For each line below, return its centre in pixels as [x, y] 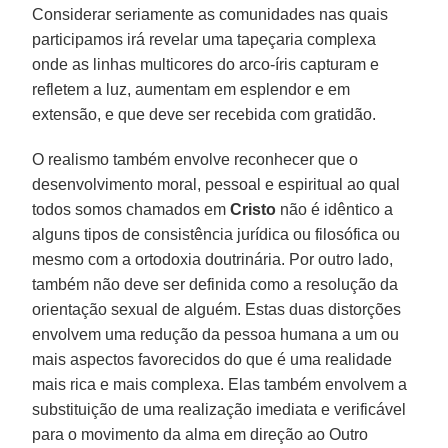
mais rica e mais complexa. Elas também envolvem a [220, 384]
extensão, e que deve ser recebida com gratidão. [204, 114]
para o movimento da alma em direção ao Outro [200, 434]
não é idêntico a [335, 209]
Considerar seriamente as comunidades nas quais [210, 14]
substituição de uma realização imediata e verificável [219, 409]
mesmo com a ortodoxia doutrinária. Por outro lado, [213, 259]
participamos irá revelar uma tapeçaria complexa [204, 39]
